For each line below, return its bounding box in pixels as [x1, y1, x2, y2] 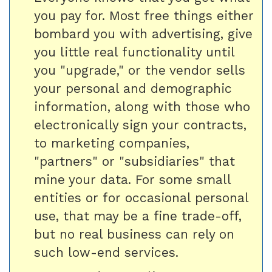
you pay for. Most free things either [34, 8, 254, 23]
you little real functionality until [34, 44, 234, 59]
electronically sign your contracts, [34, 117, 246, 132]
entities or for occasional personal [34, 190, 248, 205]
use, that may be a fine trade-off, [34, 208, 242, 223]
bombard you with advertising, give [34, 26, 253, 41]
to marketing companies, [34, 135, 189, 151]
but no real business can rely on [34, 226, 234, 242]
